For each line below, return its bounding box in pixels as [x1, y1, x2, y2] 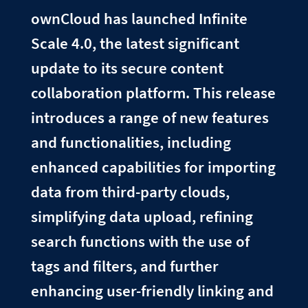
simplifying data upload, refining [30, 206, 253, 227]
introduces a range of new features [30, 107, 269, 128]
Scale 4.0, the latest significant [30, 33, 239, 54]
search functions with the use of [30, 231, 250, 252]
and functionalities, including [30, 132, 231, 153]
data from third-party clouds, [30, 181, 230, 202]
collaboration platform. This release [30, 82, 276, 103]
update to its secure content [30, 58, 223, 78]
